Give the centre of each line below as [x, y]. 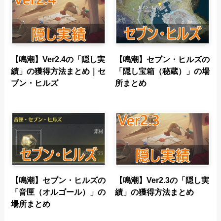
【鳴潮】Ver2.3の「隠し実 [162, 180]
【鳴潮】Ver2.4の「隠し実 [58, 59]
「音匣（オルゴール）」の [58, 192]
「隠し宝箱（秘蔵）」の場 [162, 71]
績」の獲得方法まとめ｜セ [58, 71]
